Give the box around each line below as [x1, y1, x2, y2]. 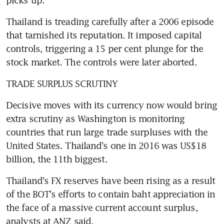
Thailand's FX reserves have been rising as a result [6, 174, 215, 186]
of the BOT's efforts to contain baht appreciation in [6, 188, 215, 199]
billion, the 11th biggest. [6, 153, 107, 164]
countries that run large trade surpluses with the [6, 126, 207, 137]
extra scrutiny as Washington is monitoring [6, 112, 185, 124]
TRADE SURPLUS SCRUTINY [6, 77, 118, 89]
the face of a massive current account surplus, [6, 201, 198, 213]
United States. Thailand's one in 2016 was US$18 [6, 139, 206, 151]
